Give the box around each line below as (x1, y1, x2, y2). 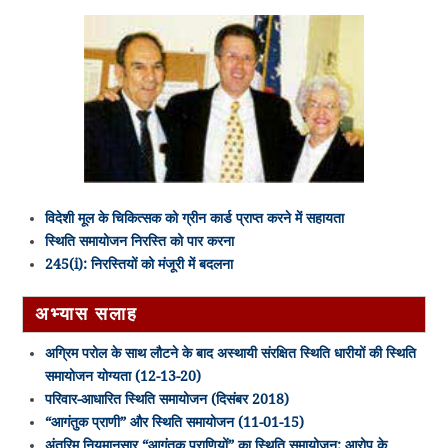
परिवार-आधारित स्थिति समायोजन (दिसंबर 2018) (44, 391, 289, 408)
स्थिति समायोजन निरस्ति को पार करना (44, 233, 234, 250)
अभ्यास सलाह (35, 304, 138, 325)
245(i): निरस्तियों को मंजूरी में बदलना (44, 256, 233, 273)
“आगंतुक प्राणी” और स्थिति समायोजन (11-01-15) (44, 414, 304, 431)
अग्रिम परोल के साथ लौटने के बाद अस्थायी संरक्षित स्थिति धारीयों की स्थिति (44, 345, 416, 362)
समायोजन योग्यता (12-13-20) (44, 368, 201, 385)
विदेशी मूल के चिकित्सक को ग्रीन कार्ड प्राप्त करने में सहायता (44, 210, 344, 227)
